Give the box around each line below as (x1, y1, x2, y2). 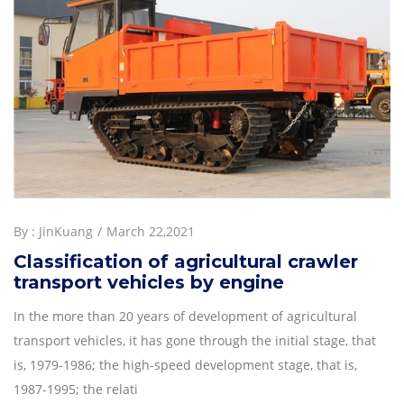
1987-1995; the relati (14, 380, 138, 398)
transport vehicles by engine (14, 271, 284, 293)
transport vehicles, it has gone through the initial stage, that (14, 331, 376, 349)
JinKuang (39, 222, 93, 240)
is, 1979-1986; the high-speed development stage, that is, (14, 355, 357, 373)
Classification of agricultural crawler (14, 250, 358, 272)
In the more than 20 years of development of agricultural (14, 307, 357, 325)
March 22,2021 (106, 222, 195, 240)
